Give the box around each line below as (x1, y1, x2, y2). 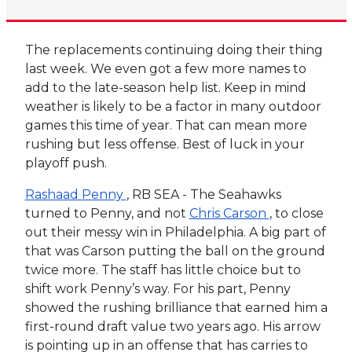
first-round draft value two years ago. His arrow (24, 318, 321, 334)
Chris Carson (189, 205, 269, 221)
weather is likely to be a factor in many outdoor (24, 98, 321, 114)
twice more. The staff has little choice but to (24, 262, 301, 277)
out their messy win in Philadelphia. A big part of (24, 224, 326, 240)
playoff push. (24, 155, 107, 170)
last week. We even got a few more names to (24, 60, 306, 76)
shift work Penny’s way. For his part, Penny (24, 280, 291, 296)
